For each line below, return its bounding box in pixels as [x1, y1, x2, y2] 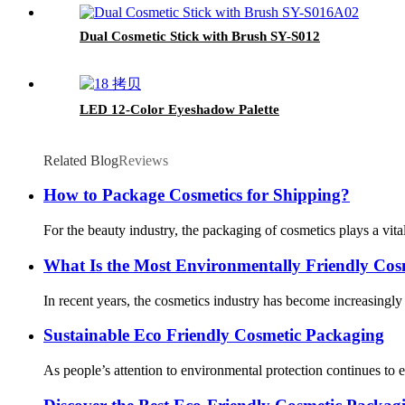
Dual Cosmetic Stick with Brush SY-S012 [80, 28, 320, 43]
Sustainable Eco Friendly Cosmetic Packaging [43, 325, 384, 345]
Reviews [118, 152, 168, 168]
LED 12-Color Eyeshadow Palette [80, 101, 279, 117]
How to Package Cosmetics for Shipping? [43, 185, 350, 205]
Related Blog [43, 152, 118, 168]
